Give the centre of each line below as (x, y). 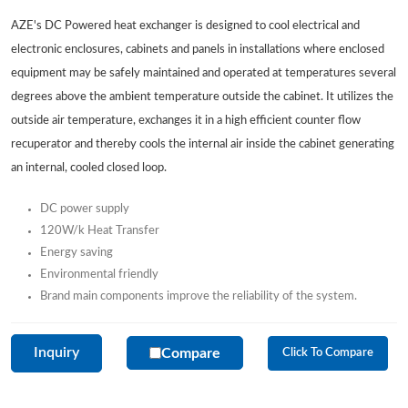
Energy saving (76, 252)
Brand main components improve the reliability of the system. (200, 296)
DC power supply (85, 209)
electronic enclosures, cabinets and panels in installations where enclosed (198, 49)
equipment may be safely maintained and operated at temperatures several (204, 73)
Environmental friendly (101, 274)
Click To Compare (327, 353)
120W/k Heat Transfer (100, 230)
